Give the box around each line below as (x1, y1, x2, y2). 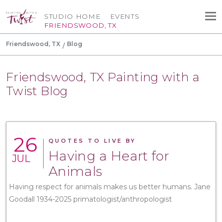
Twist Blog (6, 83, 68, 98)
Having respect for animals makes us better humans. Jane (9, 182, 211, 191)
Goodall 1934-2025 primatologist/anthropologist (9, 194, 172, 204)
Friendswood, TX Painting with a (6, 69, 200, 84)
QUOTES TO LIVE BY (49, 137, 136, 144)
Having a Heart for (49, 148, 169, 164)
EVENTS (110, 12, 140, 21)
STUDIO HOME (44, 12, 101, 21)
